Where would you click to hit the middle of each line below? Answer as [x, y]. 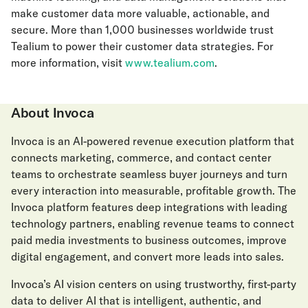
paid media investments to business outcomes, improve [149, 240]
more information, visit [68, 63]
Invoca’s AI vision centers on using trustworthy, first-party [154, 284]
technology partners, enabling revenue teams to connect [153, 223]
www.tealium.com [170, 63]
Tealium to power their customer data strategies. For [142, 46]
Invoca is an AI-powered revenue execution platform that [153, 141]
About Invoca [53, 112]
